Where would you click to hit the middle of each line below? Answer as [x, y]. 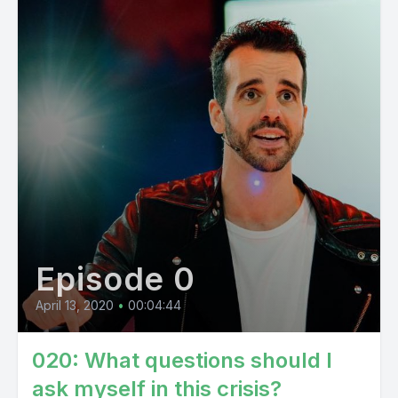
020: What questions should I [182, 360]
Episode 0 [116, 279]
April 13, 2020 [75, 305]
